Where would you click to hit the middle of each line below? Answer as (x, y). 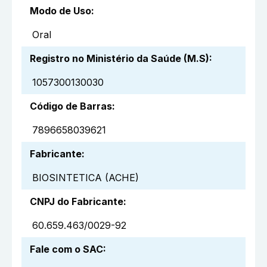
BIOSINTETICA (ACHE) (86, 178)
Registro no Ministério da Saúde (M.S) (119, 59)
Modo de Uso (60, 11)
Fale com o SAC (66, 249)
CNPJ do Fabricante (77, 202)
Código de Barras (71, 106)
